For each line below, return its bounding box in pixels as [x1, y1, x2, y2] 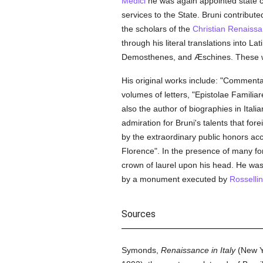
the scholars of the [121, 24, 193, 33]
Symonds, [121, 245, 161, 255]
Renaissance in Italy [160, 245, 235, 255]
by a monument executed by [121, 174, 230, 184]
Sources [121, 208, 156, 220]
